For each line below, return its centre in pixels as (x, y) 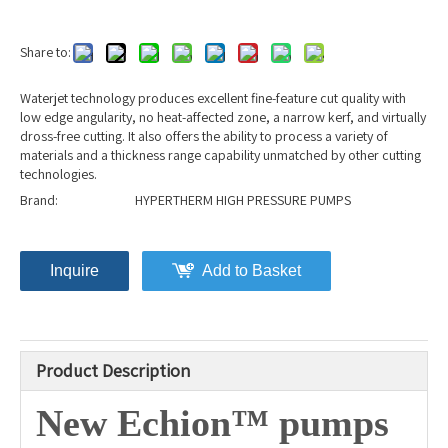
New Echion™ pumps (212, 423)
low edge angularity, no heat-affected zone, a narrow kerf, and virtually (223, 117)
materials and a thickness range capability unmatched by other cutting (220, 155)
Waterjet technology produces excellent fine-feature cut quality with (213, 98)
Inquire (74, 271)
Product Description (113, 371)
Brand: (39, 200)
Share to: (45, 52)
